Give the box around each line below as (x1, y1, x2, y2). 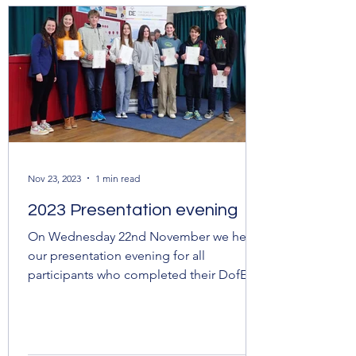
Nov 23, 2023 (28, 172, 81, 184)
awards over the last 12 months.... (28, 286, 213, 301)
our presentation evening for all (28, 248, 205, 263)
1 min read (95, 172, 140, 184)
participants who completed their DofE (28, 267, 247, 282)
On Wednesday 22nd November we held (28, 229, 257, 244)
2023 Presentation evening (28, 201, 238, 219)
